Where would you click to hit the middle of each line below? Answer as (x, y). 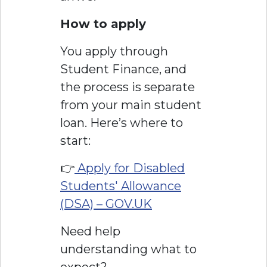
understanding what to (128, 249)
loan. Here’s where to (122, 123)
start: (75, 141)
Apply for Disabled (130, 168)
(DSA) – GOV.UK (106, 204)
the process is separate (128, 87)
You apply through (114, 52)
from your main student (131, 105)
